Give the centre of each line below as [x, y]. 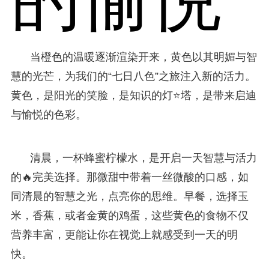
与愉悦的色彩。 [48, 114]
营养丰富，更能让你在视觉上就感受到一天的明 [124, 234]
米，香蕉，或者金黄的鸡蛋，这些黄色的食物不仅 [129, 215]
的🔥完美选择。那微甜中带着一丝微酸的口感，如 [129, 177]
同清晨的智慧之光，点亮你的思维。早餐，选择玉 [129, 196]
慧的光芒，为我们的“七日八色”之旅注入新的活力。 [133, 76]
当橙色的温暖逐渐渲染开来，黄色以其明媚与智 [143, 57]
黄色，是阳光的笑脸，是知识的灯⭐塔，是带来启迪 [133, 95]
